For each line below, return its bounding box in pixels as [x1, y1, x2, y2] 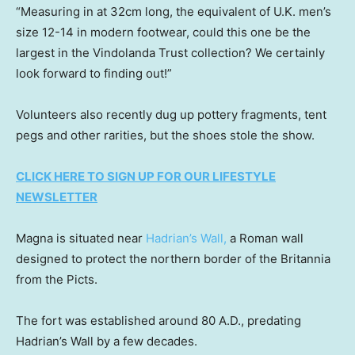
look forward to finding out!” [16, 65, 172, 81]
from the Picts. [16, 271, 101, 287]
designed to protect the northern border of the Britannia [16, 250, 330, 266]
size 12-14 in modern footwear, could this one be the [16, 24, 311, 40]
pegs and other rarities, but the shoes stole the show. [16, 127, 315, 143]
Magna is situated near [16, 230, 146, 246]
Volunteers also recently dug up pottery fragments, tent [16, 106, 326, 122]
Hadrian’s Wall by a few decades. [16, 333, 197, 349]
